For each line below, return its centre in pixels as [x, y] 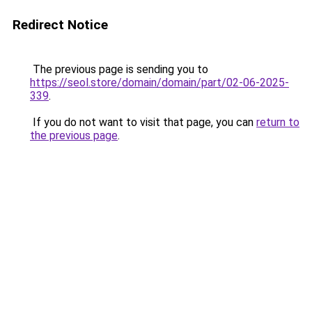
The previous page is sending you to [119, 69]
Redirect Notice [60, 25]
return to [278, 122]
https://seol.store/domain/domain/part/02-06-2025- [159, 83]
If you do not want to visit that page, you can [143, 122]
